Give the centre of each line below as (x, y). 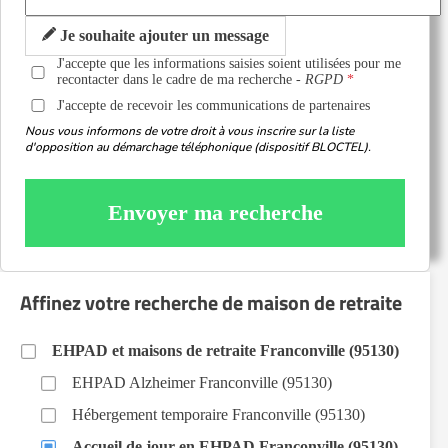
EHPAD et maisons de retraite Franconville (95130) (225, 350)
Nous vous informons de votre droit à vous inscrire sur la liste (189, 131)
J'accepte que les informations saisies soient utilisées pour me (229, 63)
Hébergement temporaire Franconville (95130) (218, 414)
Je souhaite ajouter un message (162, 35)
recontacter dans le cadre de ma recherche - (181, 79)
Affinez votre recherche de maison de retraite (211, 302)
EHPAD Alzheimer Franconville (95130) (202, 382)
